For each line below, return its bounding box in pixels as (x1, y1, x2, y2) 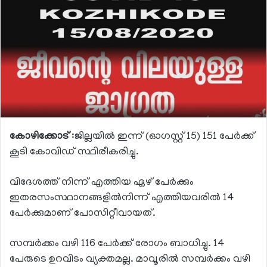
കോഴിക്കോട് (10, 131, 69, 144)
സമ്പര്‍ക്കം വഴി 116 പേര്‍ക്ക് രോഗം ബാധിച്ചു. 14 (10, 238, 225, 251)
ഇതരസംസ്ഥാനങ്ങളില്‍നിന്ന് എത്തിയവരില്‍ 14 (10, 193, 234, 205)
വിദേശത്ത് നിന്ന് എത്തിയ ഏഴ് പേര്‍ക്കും (10, 177, 194, 190)
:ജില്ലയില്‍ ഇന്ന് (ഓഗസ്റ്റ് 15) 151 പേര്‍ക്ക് (69, 131, 254, 144)
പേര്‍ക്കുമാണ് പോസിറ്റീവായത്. (10, 208, 156, 221)
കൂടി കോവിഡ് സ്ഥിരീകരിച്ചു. (10, 147, 139, 159)
